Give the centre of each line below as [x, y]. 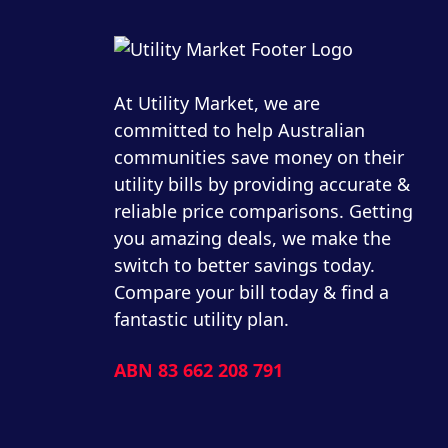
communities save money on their [259, 156]
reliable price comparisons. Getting [263, 210]
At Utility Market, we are [217, 102]
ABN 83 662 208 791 [198, 369]
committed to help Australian [239, 129]
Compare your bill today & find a [251, 291]
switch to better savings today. [244, 264]
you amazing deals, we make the [252, 237]
